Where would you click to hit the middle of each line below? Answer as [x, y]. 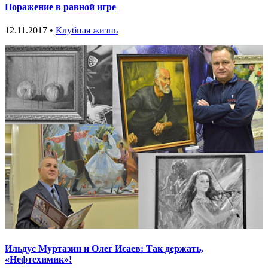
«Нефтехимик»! [38, 260]
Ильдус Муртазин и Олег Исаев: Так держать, [104, 249]
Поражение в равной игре [60, 7]
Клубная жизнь [87, 31]
